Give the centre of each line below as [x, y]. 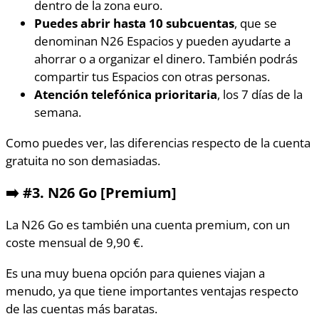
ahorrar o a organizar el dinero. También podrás [166, 59]
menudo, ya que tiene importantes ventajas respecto [152, 290]
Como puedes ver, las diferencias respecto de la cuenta [158, 142]
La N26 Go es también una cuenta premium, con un [148, 225]
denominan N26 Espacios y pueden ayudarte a [162, 41]
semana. [58, 112]
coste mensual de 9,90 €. [74, 242]
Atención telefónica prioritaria [126, 94]
